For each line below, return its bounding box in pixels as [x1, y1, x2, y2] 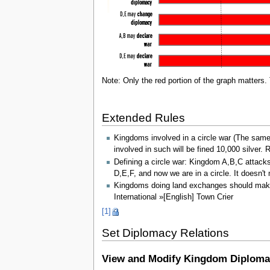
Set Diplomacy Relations [101, 226, 229, 239]
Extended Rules [101, 111, 185, 124]
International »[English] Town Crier [113, 192, 233, 201]
